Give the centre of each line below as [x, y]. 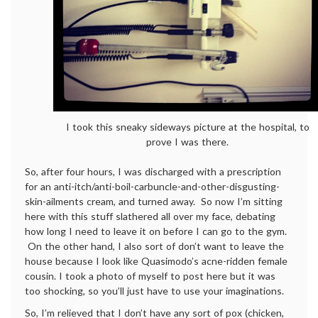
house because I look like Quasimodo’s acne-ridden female [156, 261]
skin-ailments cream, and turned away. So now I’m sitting [154, 202]
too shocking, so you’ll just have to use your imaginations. [154, 291]
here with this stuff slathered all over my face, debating [150, 216]
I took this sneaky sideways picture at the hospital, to [187, 127]
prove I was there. [187, 142]
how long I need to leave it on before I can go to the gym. [156, 231]
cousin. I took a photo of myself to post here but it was [150, 276]
